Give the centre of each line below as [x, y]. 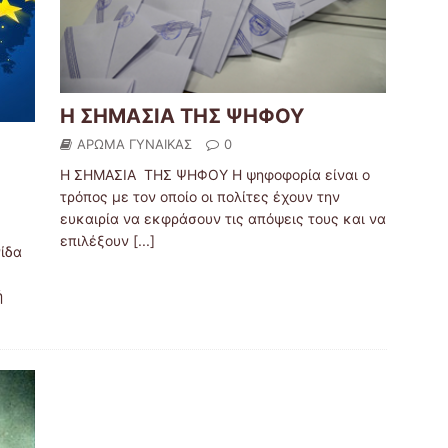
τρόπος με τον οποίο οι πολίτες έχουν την [199, 197]
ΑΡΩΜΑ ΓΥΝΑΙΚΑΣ [134, 144]
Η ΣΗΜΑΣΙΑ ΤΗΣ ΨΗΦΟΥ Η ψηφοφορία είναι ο [214, 175]
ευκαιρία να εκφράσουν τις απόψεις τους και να [222, 219]
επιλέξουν [96, 241]
